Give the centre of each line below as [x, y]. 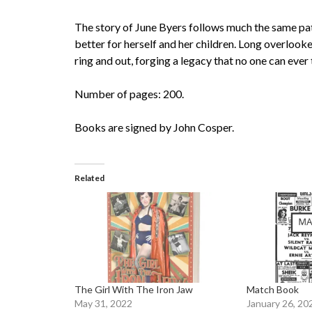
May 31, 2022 [103, 303]
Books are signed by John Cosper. [154, 127]
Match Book [273, 289]
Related [89, 178]
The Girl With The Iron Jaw [134, 289]
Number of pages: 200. [129, 94]
